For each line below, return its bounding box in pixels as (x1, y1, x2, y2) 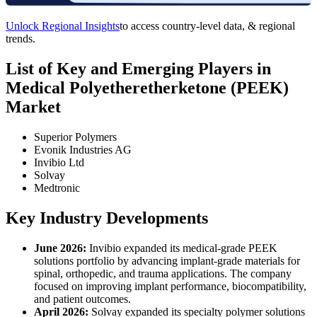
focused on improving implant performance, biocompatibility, (34, 279, 306, 292)
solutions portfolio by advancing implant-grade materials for (34, 254, 300, 267)
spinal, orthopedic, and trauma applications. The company (34, 267, 292, 279)
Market (6, 98, 61, 117)
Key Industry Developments (6, 209, 208, 228)
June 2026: (34, 241, 86, 254)
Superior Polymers (34, 131, 117, 144)
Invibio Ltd (34, 156, 84, 169)
